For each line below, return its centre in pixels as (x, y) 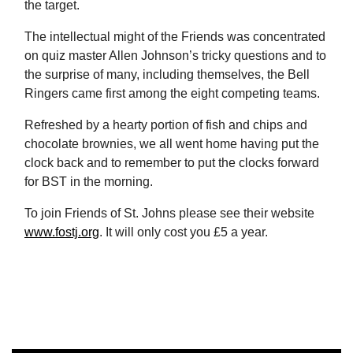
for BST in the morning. (89, 181)
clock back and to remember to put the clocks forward (172, 162)
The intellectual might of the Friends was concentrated (175, 36)
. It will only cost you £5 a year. (184, 232)
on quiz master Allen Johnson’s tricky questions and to (175, 55)
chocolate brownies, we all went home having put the (172, 143)
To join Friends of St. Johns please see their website (169, 213)
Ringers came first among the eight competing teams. (172, 93)
